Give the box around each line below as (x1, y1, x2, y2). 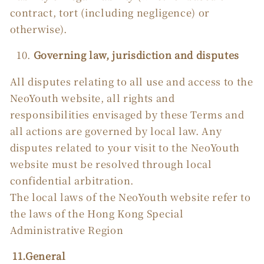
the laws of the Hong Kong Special (9, 206, 184, 220)
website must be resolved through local (9, 156, 212, 171)
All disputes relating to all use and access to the (9, 74, 253, 88)
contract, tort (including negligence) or (9, 5, 210, 19)
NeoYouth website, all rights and (9, 90, 175, 105)
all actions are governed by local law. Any (9, 123, 222, 138)
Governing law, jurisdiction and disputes (33, 48, 239, 62)
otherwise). (9, 21, 67, 36)
